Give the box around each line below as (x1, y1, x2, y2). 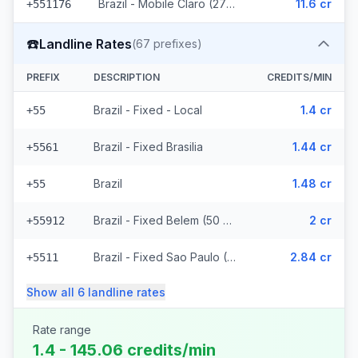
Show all (26, 285, 78, 299)
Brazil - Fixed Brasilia (93, 140, 203, 153)
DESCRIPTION (93, 71, 160, 83)
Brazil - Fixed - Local (93, 103, 202, 117)
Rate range (33, 323, 91, 336)
